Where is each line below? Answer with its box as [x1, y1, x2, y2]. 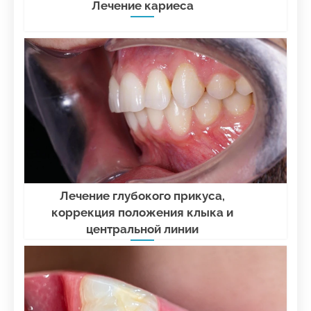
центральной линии [86, 222, 199, 237]
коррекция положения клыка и [51, 205, 234, 220]
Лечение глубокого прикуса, [60, 189, 226, 203]
